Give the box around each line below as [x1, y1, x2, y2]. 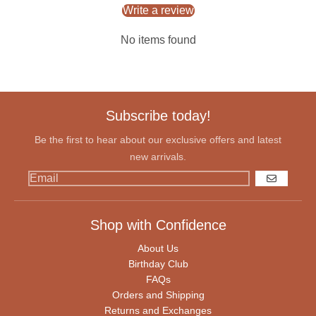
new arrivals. [130, 150, 186, 162]
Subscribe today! [105, 107, 211, 123]
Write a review [122, 4, 194, 16]
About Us [138, 242, 178, 254]
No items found [120, 33, 196, 46]
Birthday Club [128, 257, 188, 269]
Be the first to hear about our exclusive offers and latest [35, 133, 281, 145]
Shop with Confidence [90, 217, 226, 233]
